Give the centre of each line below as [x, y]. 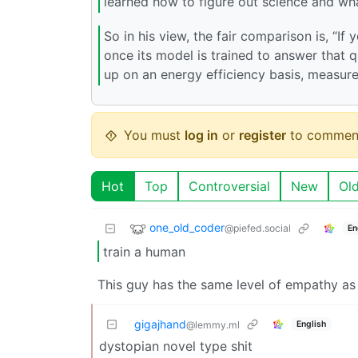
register [263, 135]
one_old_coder [187, 228]
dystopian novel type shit [176, 346]
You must [154, 135]
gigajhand [160, 324]
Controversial [229, 187]
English [311, 324]
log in [201, 135]
